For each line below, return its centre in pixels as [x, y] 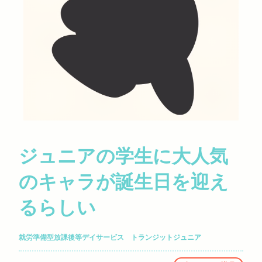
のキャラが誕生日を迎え [123, 181]
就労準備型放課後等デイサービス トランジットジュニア [110, 237]
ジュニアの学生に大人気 [123, 155]
